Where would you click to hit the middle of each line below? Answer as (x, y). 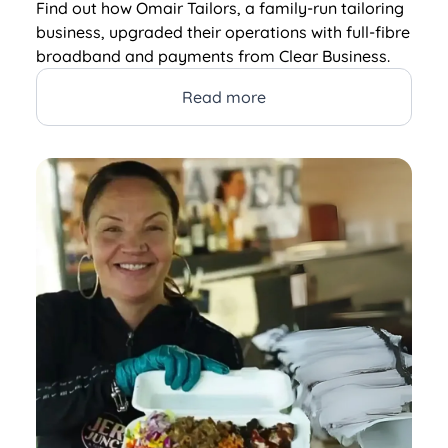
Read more (224, 96)
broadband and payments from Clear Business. (213, 55)
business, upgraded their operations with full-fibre (223, 31)
